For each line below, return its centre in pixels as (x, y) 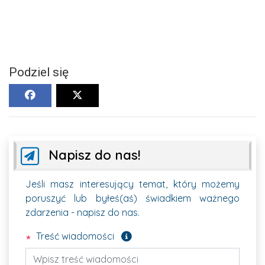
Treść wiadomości (74, 236)
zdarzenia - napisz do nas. (83, 212)
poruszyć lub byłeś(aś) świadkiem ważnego (132, 198)
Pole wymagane (163, 234)
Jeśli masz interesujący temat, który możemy (132, 184)
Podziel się (39, 72)
